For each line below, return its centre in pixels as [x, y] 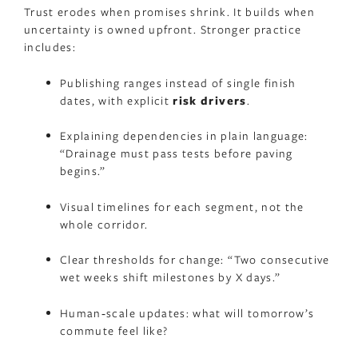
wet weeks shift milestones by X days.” [171, 277]
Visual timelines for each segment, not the [182, 206]
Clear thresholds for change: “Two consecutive [195, 260]
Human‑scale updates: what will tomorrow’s [187, 312]
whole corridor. [104, 224]
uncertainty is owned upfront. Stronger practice [163, 30]
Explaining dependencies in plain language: [184, 136]
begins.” [83, 171]
